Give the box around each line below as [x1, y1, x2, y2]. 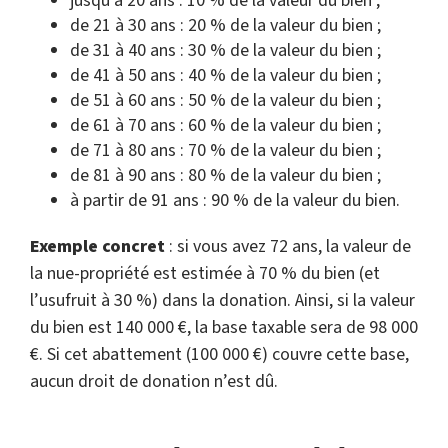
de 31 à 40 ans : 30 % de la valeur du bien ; [70, 38, 381, 63]
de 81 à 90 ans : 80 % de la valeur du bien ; [70, 163, 381, 188]
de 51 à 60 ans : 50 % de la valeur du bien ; [70, 88, 381, 113]
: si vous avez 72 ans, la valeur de [165, 234, 411, 259]
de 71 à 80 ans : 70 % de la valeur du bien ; [70, 138, 381, 163]
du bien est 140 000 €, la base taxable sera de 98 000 [30, 315, 418, 340]
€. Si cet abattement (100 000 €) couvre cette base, [30, 342, 409, 367]
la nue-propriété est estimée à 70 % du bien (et [30, 261, 380, 286]
